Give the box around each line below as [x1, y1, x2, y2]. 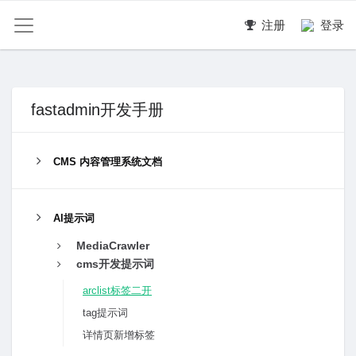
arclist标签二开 [83, 284, 152, 296]
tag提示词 [83, 307, 128, 319]
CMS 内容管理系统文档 [53, 156, 162, 168]
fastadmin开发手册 [31, 101, 164, 118]
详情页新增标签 [83, 329, 155, 341]
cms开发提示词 [76, 257, 154, 270]
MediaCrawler [76, 239, 149, 252]
